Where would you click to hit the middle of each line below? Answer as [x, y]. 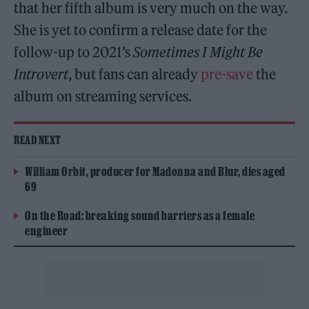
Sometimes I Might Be [198, 52]
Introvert [41, 74]
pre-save [227, 74]
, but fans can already [135, 74]
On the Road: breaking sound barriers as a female [140, 215]
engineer [46, 230]
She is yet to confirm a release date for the [141, 30]
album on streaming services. [103, 96]
